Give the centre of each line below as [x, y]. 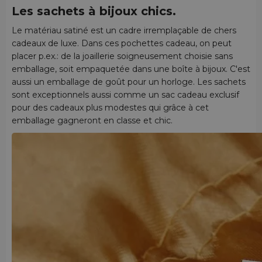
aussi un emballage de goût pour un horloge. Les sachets [129, 82]
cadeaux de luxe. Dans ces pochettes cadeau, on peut [122, 43]
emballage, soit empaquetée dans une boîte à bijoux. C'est [131, 69]
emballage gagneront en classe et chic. [92, 120]
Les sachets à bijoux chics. [94, 11]
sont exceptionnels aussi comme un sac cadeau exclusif [125, 94]
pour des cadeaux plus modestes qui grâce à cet [110, 107]
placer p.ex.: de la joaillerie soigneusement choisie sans [122, 56]
